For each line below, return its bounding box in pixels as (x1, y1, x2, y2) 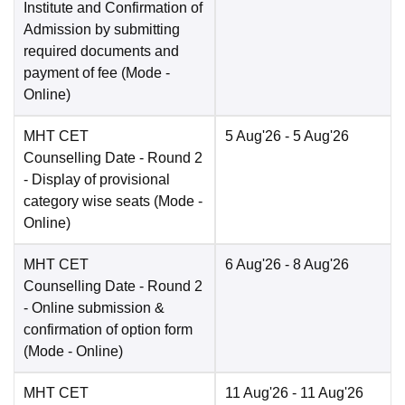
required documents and (24, 43, 179, 60)
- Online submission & (24, 300, 165, 316)
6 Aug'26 (225, 257, 281, 273)
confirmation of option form (24, 322, 193, 338)
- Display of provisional (24, 172, 170, 188)
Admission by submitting (24, 22, 180, 38)
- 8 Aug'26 (281, 257, 349, 273)
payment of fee (24, 65, 118, 81)
